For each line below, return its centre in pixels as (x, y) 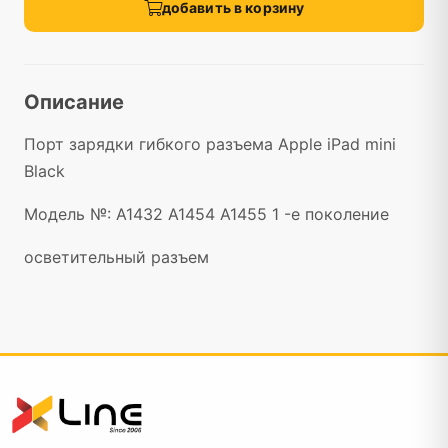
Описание (74, 101)
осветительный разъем (116, 256)
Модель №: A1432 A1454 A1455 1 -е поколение (206, 213)
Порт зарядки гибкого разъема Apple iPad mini (210, 143)
